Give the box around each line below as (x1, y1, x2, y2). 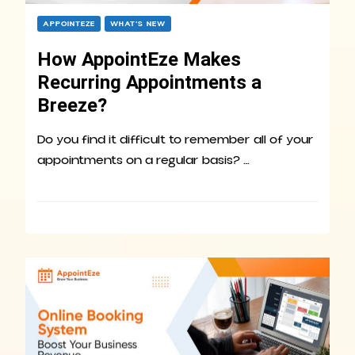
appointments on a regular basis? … (37, 151, 250, 169)
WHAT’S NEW (110, 17, 166, 29)
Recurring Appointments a (37, 71, 261, 94)
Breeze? (37, 94, 107, 116)
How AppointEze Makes (37, 48, 241, 71)
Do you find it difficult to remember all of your (37, 130, 314, 148)
